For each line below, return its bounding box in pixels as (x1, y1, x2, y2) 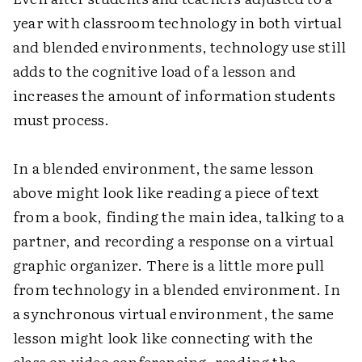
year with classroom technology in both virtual (13, 11, 343, 33)
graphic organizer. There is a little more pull (13, 254, 325, 276)
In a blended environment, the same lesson (13, 157, 314, 179)
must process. (13, 108, 110, 130)
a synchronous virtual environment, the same (13, 302, 335, 324)
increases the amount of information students (13, 84, 335, 106)
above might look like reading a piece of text (13, 181, 320, 203)
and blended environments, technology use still (13, 36, 347, 57)
